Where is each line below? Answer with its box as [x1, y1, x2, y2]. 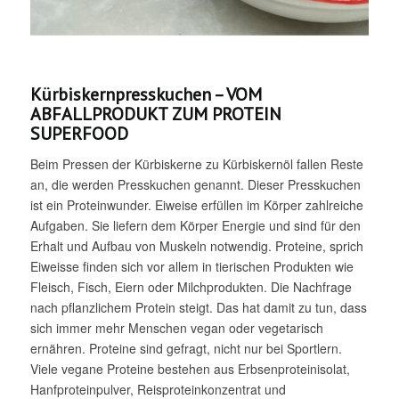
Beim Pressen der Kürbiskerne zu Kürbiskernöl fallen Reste [29, 155, 363, 174]
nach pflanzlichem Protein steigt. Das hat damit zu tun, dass [29, 298, 367, 317]
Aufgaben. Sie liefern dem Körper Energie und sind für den [29, 216, 361, 235]
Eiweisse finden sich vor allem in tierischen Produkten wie [29, 257, 354, 276]
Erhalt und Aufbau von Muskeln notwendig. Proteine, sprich [29, 237, 363, 256]
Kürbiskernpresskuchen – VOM [29, 83, 262, 107]
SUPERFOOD [29, 122, 128, 146]
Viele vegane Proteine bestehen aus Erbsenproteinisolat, [29, 360, 350, 379]
